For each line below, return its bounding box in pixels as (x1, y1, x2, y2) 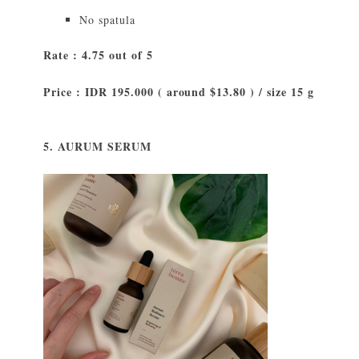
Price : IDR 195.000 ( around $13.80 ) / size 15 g (43, 83, 315, 101)
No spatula (79, 12, 135, 28)
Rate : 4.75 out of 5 (43, 46, 153, 64)
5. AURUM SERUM (43, 138, 151, 155)
